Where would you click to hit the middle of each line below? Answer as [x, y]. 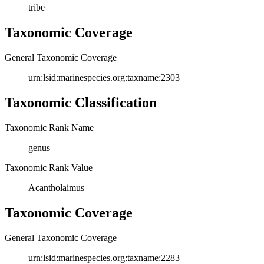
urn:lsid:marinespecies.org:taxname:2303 [104, 78]
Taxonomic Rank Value [49, 167]
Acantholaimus [56, 187]
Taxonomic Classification [81, 103]
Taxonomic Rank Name [49, 127]
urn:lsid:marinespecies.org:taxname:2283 [104, 258]
